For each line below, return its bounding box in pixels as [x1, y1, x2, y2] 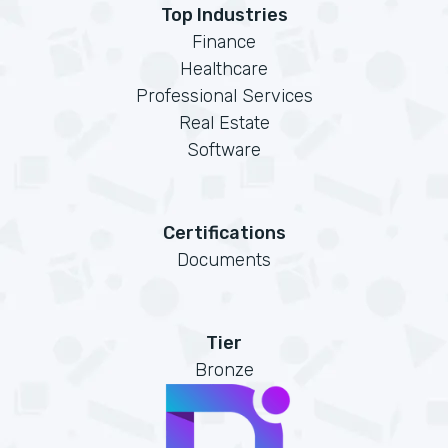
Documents [177, 249, 271, 271]
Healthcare [180, 58, 268, 80]
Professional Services [135, 85, 313, 107]
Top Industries [160, 4, 288, 26]
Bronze [194, 359, 254, 381]
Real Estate [178, 112, 270, 134]
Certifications [162, 222, 286, 244]
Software [187, 139, 261, 161]
